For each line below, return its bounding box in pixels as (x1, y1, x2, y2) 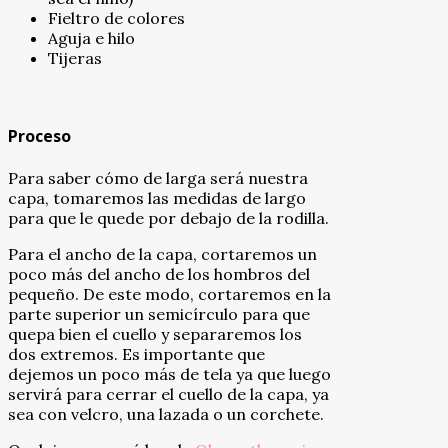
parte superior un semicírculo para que (8, 304, 310, 325)
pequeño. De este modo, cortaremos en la (8, 284, 331, 305)
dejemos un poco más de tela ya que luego (8, 364, 331, 385)
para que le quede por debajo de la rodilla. (8, 208, 329, 229)
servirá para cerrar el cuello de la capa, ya (8, 384, 329, 405)
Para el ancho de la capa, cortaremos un (8, 244, 317, 265)
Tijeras (48, 47, 102, 68)
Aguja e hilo (48, 27, 135, 48)
